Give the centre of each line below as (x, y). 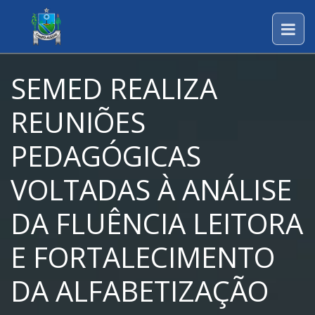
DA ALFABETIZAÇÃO (140, 291)
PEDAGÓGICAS (106, 156)
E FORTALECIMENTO (143, 257)
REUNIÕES (78, 122)
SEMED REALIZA (114, 88)
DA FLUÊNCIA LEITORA (157, 223)
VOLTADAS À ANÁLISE (151, 189)
